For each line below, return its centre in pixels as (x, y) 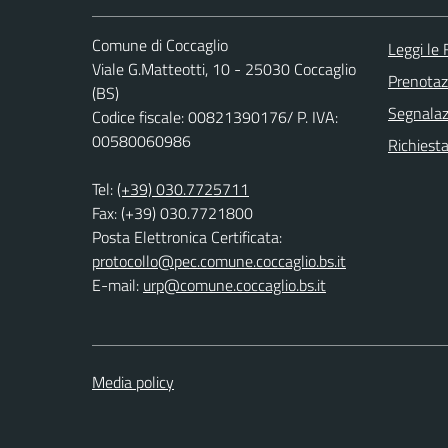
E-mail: (117, 285)
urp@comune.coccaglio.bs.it (234, 285)
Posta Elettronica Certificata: (187, 237)
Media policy (133, 382)
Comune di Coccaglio (160, 45)
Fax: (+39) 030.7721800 (172, 213)
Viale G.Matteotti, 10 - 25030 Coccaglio (224, 69)
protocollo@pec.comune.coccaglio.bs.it (219, 261)
